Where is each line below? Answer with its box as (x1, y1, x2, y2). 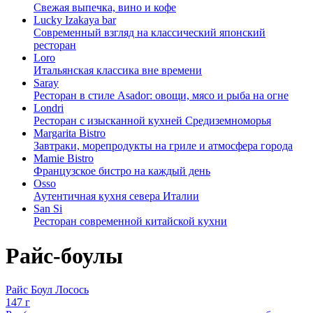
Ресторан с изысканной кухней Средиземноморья (34, 115, 271, 127)
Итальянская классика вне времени (34, 64, 202, 77)
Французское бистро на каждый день (34, 165, 210, 177)
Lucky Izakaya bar (34, 14, 116, 27)
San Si (34, 203, 62, 215)
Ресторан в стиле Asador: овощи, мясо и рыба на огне (34, 89, 289, 102)
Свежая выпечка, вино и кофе (34, 1, 176, 14)
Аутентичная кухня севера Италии (34, 190, 199, 203)
